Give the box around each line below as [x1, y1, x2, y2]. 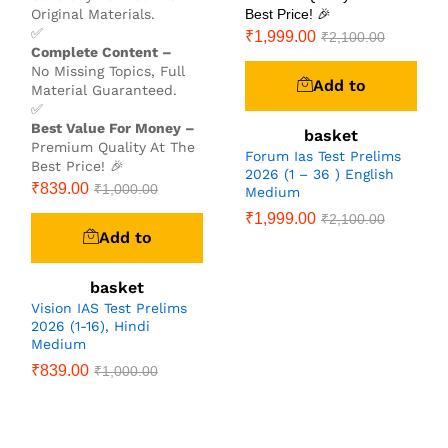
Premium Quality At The [31, 138, 195, 155]
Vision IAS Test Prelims [31, 299, 187, 316]
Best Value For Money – [31, 119, 195, 136]
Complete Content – [31, 43, 172, 60]
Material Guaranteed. [31, 81, 177, 98]
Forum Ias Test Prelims [245, 147, 401, 164]
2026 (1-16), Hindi [31, 317, 150, 334]
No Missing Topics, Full [31, 62, 185, 79]
